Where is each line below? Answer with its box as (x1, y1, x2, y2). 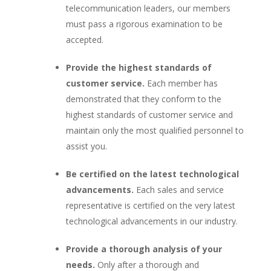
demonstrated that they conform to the (65, 93, 221, 105)
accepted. (65, 33, 103, 45)
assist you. (65, 140, 107, 152)
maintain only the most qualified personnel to (65, 124, 244, 136)
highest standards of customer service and (65, 108, 233, 120)
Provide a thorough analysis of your (65, 243, 222, 255)
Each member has (144, 77, 218, 89)
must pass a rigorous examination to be (65, 18, 223, 30)
